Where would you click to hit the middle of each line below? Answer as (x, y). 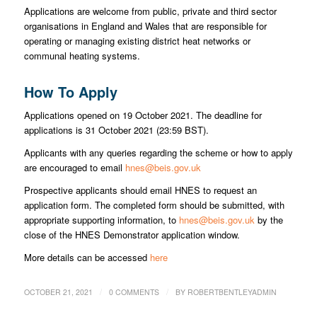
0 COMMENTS (134, 292)
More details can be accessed (87, 258)
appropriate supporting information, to (101, 220)
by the (269, 220)
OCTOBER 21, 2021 (58, 292)
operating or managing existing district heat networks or (137, 40)
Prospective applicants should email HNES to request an (140, 190)
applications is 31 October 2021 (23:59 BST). (116, 129)
